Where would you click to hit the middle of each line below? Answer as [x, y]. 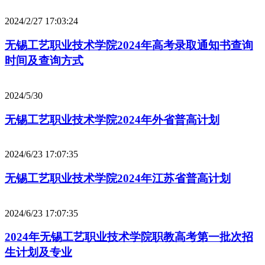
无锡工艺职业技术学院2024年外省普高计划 [112, 119]
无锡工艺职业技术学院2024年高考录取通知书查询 [129, 46]
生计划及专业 [38, 253]
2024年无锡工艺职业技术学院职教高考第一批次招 [129, 237]
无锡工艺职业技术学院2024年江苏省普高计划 [118, 179]
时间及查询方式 [44, 61]
